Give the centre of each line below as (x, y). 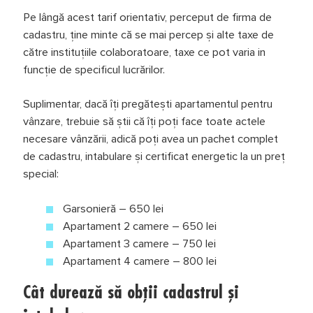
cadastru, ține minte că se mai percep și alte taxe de (148, 35)
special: (41, 174)
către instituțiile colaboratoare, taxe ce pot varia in (144, 52)
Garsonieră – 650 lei (114, 209)
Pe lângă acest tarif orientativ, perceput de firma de (147, 17)
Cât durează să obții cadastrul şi (131, 292)
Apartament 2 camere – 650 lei (140, 226)
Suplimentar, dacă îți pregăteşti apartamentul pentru (147, 104)
